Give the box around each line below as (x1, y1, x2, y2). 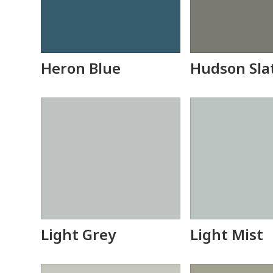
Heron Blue (41, 58, 121, 78)
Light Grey (41, 224, 116, 244)
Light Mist (190, 224, 264, 244)
